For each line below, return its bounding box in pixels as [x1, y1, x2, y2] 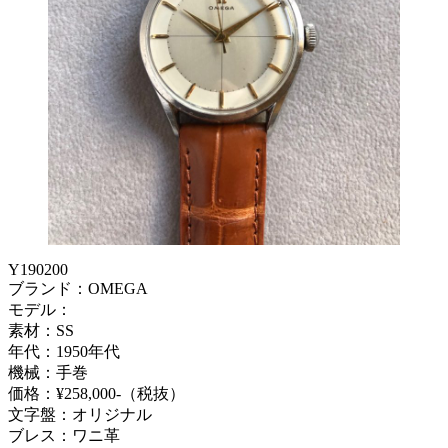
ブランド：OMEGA [8, 280, 148, 298]
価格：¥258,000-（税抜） [8, 385, 185, 403]
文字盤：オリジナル [8, 406, 152, 424]
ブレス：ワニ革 [8, 427, 120, 445]
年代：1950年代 [8, 343, 120, 361]
